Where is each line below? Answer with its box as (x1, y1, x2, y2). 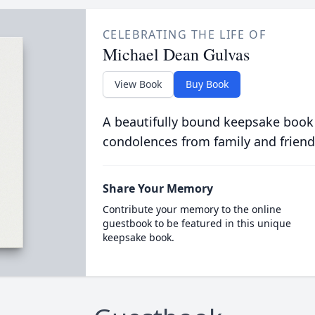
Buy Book (185, 77, 229, 91)
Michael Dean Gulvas (102, 43, 250, 65)
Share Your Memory (102, 181, 213, 196)
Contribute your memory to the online (102, 202, 281, 216)
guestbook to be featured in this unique (102, 217, 291, 230)
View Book (114, 77, 162, 91)
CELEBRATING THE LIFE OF (102, 27, 266, 42)
